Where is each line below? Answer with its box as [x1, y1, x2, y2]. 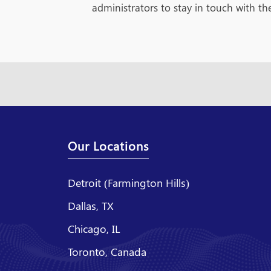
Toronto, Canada [68, 244, 146, 259]
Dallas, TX [68, 198, 114, 213]
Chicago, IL [68, 221, 120, 236]
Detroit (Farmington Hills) [68, 175, 189, 190]
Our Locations [68, 137, 149, 154]
